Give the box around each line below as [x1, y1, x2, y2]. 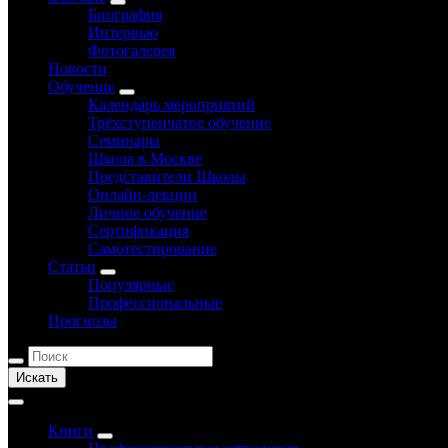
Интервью [88, 23, 158, 41]
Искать [16, 369, 58, 385]
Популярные [88, 275, 174, 293]
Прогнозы [48, 311, 117, 329]
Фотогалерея [88, 41, 175, 59]
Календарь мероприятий [88, 95, 255, 113]
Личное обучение [88, 203, 207, 221]
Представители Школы [88, 167, 246, 185]
